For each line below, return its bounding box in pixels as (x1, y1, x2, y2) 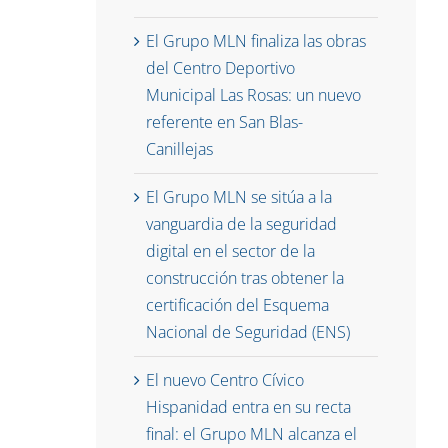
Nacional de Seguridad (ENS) (146, 321, 351, 344)
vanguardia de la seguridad (146, 213, 338, 236)
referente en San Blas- (146, 111, 304, 134)
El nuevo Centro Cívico (146, 369, 305, 392)
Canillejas (146, 138, 214, 161)
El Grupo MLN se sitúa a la (146, 186, 333, 209)
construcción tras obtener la (146, 267, 345, 290)
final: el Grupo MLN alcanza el (146, 423, 358, 446)
